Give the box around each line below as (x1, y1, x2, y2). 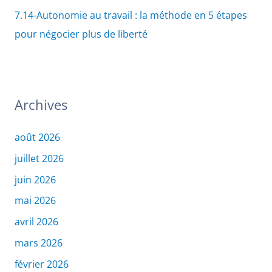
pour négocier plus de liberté (14, 27, 148, 41)
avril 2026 (14, 215, 58, 229)
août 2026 (14, 130, 60, 144)
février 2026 (14, 257, 69, 271)
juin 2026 (14, 172, 56, 186)
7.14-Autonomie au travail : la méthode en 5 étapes (14, 8, 247, 22)
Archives (14, 95, 67, 114)
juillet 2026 (14, 151, 64, 165)
